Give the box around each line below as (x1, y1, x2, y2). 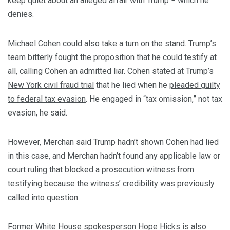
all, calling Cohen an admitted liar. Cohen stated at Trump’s (8, 66, 214, 76)
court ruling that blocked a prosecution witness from (8, 165, 194, 175)
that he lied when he (94, 80, 169, 90)
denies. (8, 9, 34, 20)
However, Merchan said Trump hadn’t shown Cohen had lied (8, 137, 219, 147)
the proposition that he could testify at (78, 52, 217, 63)
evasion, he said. (8, 108, 67, 118)
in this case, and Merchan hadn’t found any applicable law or (8, 151, 220, 161)
